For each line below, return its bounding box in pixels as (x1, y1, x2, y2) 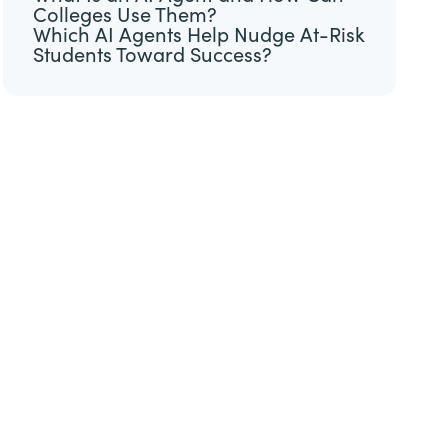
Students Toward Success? (32, 43, 272, 67)
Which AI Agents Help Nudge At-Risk (32, 23, 365, 47)
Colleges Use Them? (32, 3, 217, 27)
